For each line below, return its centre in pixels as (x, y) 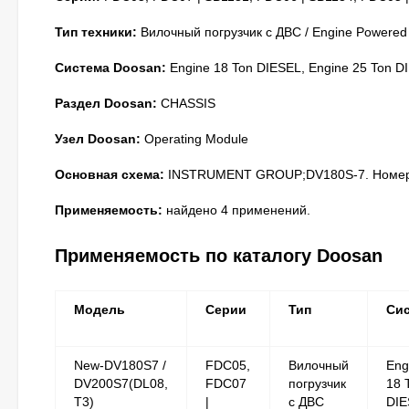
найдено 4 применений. (236, 210)
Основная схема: (110, 174)
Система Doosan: (110, 68)
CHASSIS (186, 103)
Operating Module (194, 139)
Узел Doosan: (98, 139)
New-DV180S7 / (120, 365)
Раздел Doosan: (106, 103)
